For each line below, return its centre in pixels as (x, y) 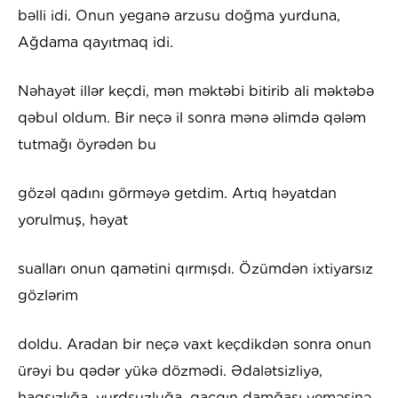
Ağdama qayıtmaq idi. (96, 43)
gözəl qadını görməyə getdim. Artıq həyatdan (177, 194)
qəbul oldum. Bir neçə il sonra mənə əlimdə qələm (192, 118)
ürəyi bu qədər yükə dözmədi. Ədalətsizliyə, (170, 371)
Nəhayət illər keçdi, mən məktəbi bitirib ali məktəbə (196, 92)
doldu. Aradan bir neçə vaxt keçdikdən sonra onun (195, 345)
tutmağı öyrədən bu (87, 145)
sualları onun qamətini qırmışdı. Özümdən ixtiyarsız (195, 269)
